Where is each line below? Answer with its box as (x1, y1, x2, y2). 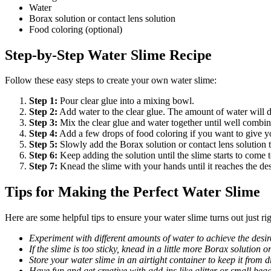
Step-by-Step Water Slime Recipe (5, 47, 212, 63)
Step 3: (29, 117, 57, 128)
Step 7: (29, 161, 57, 172)
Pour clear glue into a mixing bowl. (57, 96, 194, 106)
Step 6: (29, 150, 57, 161)
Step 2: (29, 106, 57, 117)
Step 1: (29, 96, 57, 106)
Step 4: (29, 128, 57, 139)
